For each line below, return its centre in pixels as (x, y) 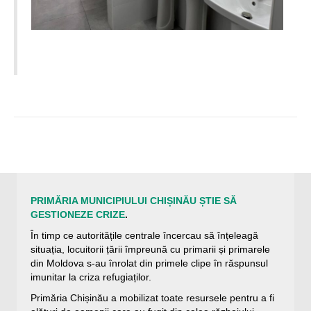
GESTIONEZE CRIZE (78, 215)
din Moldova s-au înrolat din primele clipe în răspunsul (149, 263)
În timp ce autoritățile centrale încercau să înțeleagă (144, 236)
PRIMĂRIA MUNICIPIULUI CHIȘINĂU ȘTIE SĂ (134, 201)
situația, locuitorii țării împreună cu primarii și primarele (150, 250)
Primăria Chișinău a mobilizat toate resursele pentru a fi (152, 298)
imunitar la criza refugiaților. (91, 277)
